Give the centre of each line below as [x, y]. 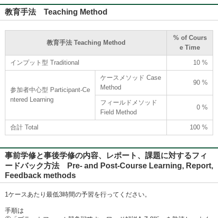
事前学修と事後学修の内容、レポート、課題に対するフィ [106, 155]
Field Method [118, 112]
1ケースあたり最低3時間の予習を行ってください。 [78, 194]
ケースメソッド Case [131, 78]
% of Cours [190, 38]
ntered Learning [32, 100]
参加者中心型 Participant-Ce [50, 90]
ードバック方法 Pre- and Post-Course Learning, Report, [109, 166]
